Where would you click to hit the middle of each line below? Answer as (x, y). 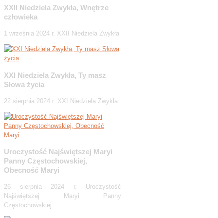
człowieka (21, 17)
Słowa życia (24, 84)
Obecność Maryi (32, 170)
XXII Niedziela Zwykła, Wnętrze (56, 8)
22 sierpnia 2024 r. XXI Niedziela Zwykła (61, 101)
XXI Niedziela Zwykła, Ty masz (55, 75)
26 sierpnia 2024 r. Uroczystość (63, 187)
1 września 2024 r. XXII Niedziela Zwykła (62, 34)
